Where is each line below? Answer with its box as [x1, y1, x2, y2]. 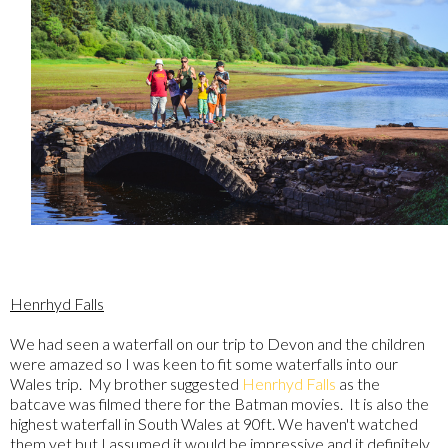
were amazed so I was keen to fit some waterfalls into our [10, 354, 398, 374]
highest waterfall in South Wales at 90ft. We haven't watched [10, 414, 418, 434]
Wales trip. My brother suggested [10, 374, 242, 394]
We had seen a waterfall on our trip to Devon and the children [10, 334, 425, 354]
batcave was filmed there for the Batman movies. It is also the [10, 394, 429, 414]
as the [336, 374, 380, 394]
